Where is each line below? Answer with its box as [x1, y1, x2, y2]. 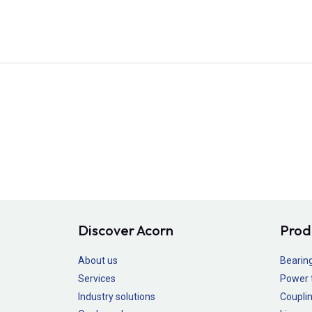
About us [78, 255, 118, 267]
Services [78, 272, 116, 284]
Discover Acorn [78, 221, 173, 240]
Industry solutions [78, 290, 155, 302]
